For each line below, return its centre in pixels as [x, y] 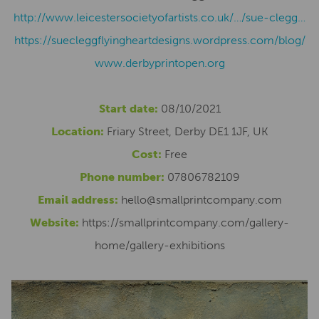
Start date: [128, 109]
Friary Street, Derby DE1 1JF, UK [186, 131]
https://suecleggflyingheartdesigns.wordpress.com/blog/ [159, 40]
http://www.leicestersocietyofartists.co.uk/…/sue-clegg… [159, 17]
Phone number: [122, 177]
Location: [77, 131]
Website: [54, 223]
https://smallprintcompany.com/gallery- [185, 223]
